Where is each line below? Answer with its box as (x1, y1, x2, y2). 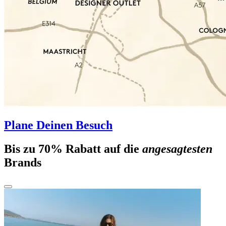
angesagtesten (142, 142, 212, 155)
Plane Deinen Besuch (4, 118, 112, 132)
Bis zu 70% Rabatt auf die (4, 142, 142, 155)
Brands (4, 155, 41, 169)
